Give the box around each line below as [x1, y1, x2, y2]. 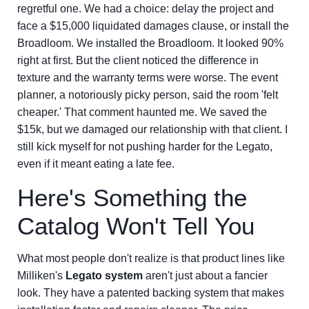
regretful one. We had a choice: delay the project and [17, 3, 274, 14]
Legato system [66, 270, 143, 281]
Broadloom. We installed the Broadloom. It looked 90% [17, 37, 283, 49]
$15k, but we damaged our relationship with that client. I [17, 123, 288, 135]
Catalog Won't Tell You [17, 212, 255, 239]
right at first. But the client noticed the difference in [17, 54, 259, 66]
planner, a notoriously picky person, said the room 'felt [17, 89, 278, 101]
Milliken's [17, 270, 66, 281]
